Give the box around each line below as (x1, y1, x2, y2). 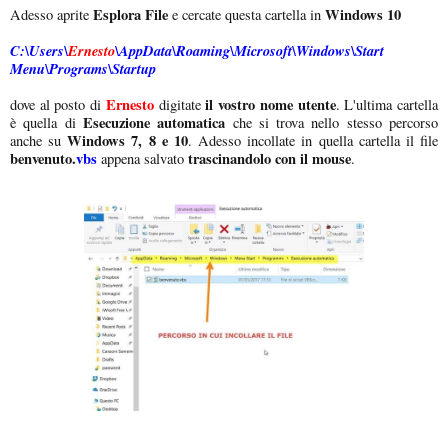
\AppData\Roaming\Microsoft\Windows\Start (115, 39, 384, 61)
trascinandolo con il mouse (188, 147, 351, 169)
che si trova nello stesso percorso (225, 112, 439, 132)
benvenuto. (10, 147, 76, 169)
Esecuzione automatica (82, 111, 226, 133)
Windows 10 (325, 3, 401, 25)
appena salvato (97, 148, 188, 168)
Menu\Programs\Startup (10, 57, 156, 79)
